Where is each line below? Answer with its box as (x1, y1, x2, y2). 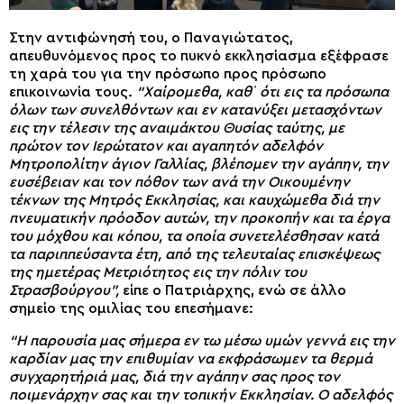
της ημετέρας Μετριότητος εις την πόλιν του (9, 264, 307, 280)
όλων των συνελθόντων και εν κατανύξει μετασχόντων (9, 102, 381, 117)
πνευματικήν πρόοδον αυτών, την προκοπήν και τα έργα (9, 210, 390, 225)
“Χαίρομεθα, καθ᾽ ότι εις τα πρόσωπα (136, 84, 389, 99)
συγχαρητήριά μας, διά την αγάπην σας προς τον (9, 369, 340, 384)
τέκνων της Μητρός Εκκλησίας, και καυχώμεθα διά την (9, 192, 380, 207)
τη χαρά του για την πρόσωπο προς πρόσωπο (9, 66, 326, 81)
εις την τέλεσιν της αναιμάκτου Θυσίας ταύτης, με (9, 120, 344, 135)
